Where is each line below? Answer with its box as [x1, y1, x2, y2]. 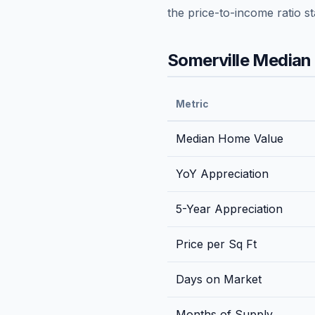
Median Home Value [176, 131, 283, 146]
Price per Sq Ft [176, 236, 257, 251]
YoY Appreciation [176, 166, 269, 181]
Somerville [167, 49, 250, 70]
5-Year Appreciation [176, 201, 283, 216]
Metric [176, 98, 208, 110]
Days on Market [176, 271, 262, 286]
